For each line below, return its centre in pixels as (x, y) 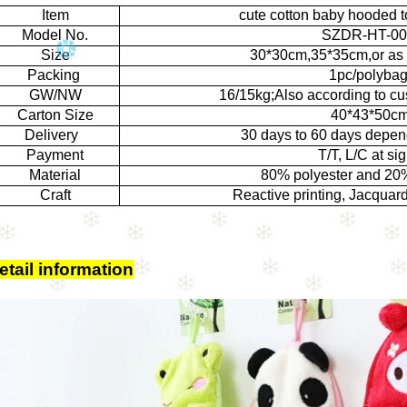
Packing (53, 75)
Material (53, 175)
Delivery (53, 135)
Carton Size (53, 115)
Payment (53, 155)
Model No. (53, 35)
